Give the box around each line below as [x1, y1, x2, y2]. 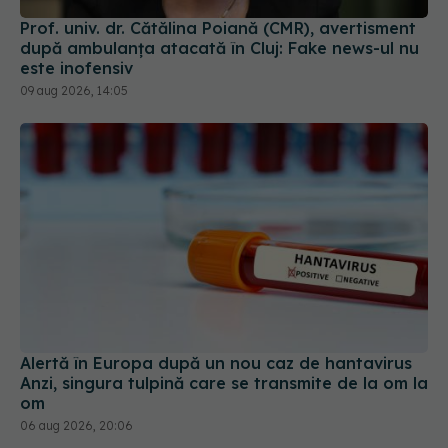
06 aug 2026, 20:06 [20, 362, 133, 378]
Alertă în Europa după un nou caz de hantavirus [20, 297, 412, 318]
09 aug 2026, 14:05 [20, 27, 128, 43]
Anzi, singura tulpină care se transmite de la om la [20, 317, 428, 338]
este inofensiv [20, 2, 133, 23]
